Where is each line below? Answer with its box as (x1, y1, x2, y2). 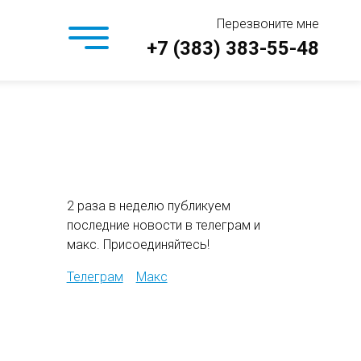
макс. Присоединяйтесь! (66, 237, 210, 252)
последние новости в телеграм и (66, 218, 260, 233)
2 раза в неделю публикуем (66, 198, 230, 214)
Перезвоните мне (217, 15, 319, 31)
